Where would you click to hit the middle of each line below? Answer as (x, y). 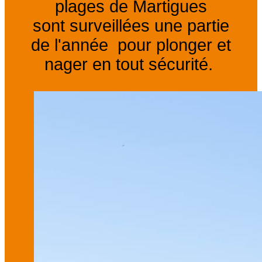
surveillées (110, 26)
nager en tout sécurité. (131, 65)
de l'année (74, 45)
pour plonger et (174, 45)
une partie (189, 26)
